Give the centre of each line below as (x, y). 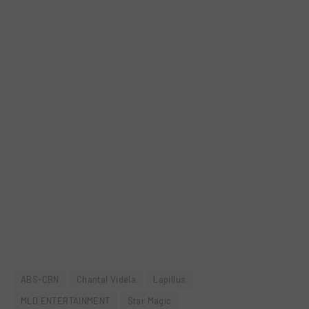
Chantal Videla (106, 280)
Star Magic (149, 301)
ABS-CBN (40, 280)
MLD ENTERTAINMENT (66, 301)
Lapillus (170, 280)
